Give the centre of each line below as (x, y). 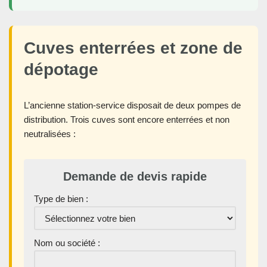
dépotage (61, 70)
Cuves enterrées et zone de (133, 48)
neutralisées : (50, 134)
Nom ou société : (67, 243)
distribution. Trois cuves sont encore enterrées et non (127, 120)
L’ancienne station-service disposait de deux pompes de (132, 105)
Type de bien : (61, 199)
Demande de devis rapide (135, 177)
